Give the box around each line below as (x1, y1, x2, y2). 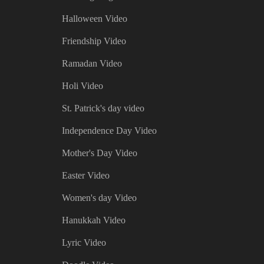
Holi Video (62, 81, 104, 91)
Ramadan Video (62, 58, 123, 69)
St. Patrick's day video (62, 103, 145, 114)
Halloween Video (62, 14, 128, 24)
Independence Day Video (62, 126, 157, 136)
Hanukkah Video (62, 215, 126, 226)
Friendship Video (62, 36, 127, 47)
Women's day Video (62, 193, 137, 203)
